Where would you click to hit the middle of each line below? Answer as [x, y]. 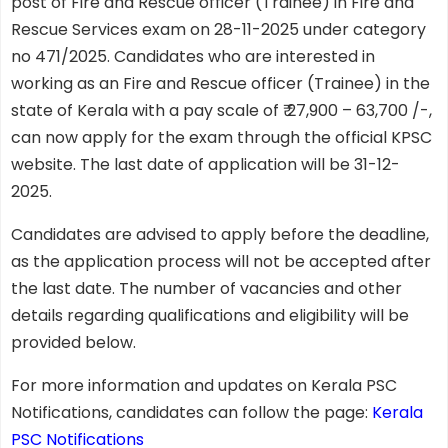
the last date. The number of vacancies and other [206, 289]
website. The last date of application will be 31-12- [205, 165]
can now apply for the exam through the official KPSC [221, 138]
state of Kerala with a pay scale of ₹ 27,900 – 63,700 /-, [221, 111]
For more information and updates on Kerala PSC [204, 386]
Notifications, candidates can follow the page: [191, 413]
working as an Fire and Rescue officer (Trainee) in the [220, 84]
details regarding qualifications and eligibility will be [210, 316]
